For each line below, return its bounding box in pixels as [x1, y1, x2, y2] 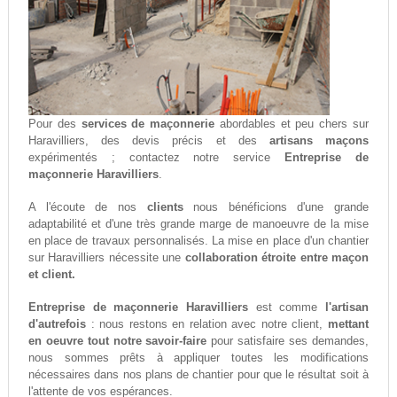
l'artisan [325, 300, 370, 315]
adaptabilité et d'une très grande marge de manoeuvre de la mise [27, 217, 370, 231]
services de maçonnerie [81, 117, 215, 131]
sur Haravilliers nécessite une [27, 251, 185, 265]
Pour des [27, 117, 82, 131]
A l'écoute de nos [27, 200, 147, 214]
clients [146, 200, 183, 214]
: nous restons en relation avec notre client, [85, 317, 329, 331]
